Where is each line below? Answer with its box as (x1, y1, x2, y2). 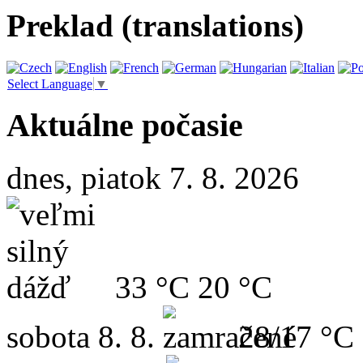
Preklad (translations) (6, 8, 304, 44)
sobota (6, 319, 90, 355)
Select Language (7, 76, 92, 91)
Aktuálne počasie (6, 107, 243, 144)
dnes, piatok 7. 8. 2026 (6, 160, 299, 196)
